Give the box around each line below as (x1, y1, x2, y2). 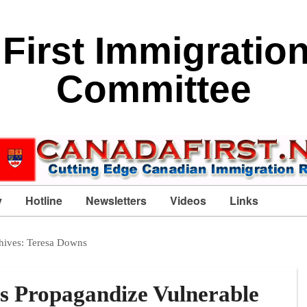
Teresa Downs (27, 237, 88, 248)
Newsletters (86, 193, 147, 208)
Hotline (25, 193, 62, 208)
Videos (170, 193, 206, 208)
